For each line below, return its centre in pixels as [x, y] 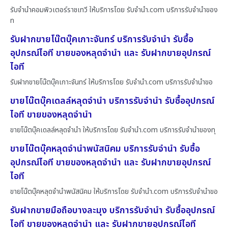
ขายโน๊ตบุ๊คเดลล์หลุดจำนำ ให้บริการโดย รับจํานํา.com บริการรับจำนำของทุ [113, 130]
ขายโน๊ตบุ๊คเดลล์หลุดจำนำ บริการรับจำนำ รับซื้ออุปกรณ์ [112, 101]
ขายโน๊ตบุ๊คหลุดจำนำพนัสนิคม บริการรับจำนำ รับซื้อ [105, 149]
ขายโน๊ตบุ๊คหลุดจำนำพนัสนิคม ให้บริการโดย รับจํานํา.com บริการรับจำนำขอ [114, 191]
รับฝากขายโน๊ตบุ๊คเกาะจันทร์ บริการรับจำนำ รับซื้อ [102, 39]
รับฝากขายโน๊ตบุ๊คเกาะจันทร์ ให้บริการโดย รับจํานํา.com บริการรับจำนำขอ [111, 82]
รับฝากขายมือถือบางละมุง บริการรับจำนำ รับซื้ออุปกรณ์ [112, 210]
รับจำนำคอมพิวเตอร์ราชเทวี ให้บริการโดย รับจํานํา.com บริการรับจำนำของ [114, 10]
